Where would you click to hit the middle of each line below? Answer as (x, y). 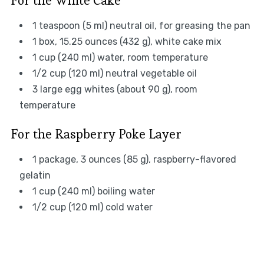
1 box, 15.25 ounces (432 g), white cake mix (127, 42)
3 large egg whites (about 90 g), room (115, 90)
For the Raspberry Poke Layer (96, 134)
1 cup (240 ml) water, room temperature (120, 58)
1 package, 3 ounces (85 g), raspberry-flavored (134, 160)
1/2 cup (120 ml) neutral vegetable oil (114, 74)
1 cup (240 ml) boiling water (93, 192)
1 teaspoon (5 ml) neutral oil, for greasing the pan (141, 26)
